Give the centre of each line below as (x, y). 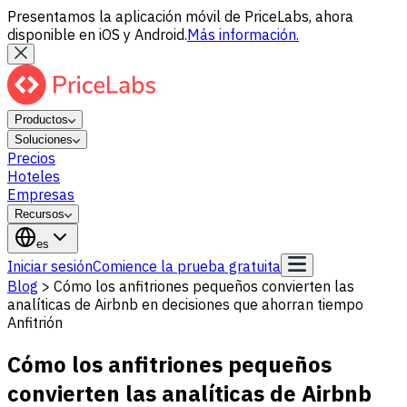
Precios (31, 158)
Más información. (243, 35)
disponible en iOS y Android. (97, 35)
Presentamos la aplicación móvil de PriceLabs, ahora (180, 16)
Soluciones (44, 139)
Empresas (41, 194)
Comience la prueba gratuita (187, 266)
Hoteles (34, 176)
